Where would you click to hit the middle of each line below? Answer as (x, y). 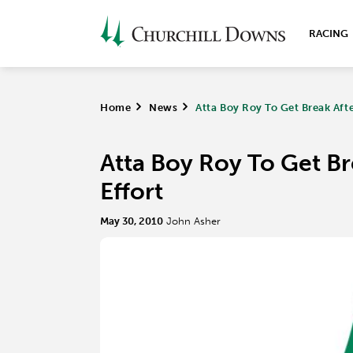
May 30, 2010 (132, 221)
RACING (329, 33)
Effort (132, 191)
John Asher (193, 221)
